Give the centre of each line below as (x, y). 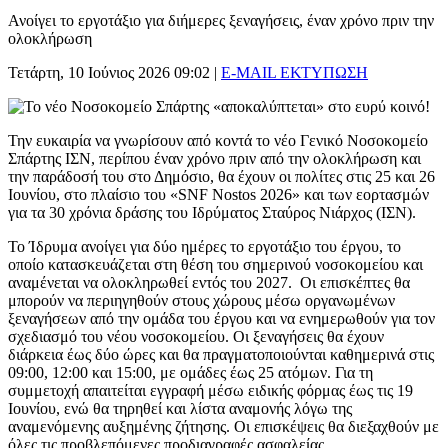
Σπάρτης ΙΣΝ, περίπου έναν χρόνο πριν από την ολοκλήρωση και (214, 158)
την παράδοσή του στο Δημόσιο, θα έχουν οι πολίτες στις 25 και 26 (221, 176)
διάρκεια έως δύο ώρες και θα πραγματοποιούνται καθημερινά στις (221, 354)
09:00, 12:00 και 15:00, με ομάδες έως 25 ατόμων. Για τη (190, 372)
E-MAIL (248, 72)
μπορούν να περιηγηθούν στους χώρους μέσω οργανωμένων (201, 300)
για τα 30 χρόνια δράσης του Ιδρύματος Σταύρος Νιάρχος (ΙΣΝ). (212, 212)
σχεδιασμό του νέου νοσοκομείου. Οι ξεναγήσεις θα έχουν (196, 336)
